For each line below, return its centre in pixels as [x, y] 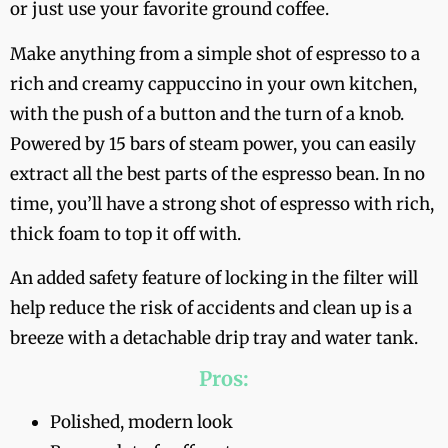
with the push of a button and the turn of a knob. [207, 113]
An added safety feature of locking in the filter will [214, 278]
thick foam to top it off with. [125, 233]
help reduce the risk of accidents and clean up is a [211, 308]
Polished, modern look [141, 422]
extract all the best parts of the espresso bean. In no [217, 173]
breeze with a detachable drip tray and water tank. [214, 338]
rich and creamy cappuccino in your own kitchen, [213, 83]
